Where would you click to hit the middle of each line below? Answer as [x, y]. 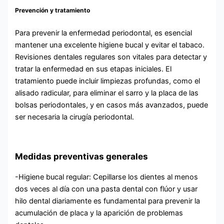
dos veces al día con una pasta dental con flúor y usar [106, 189]
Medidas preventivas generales [82, 156]
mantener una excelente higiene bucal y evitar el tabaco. [110, 45]
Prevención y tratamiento [53, 10]
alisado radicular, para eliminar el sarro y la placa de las [107, 93]
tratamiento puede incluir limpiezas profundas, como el [108, 81]
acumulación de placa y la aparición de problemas [99, 213]
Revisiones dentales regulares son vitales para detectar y [111, 57]
